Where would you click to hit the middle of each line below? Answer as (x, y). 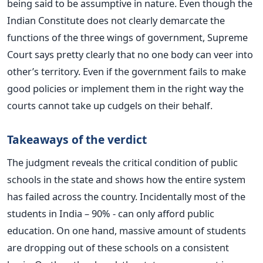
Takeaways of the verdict (77, 139)
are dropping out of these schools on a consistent (118, 247)
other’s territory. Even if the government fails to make (127, 71)
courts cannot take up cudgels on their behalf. (110, 105)
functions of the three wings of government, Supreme (127, 37)
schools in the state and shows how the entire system (126, 179)
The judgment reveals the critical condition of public (122, 162)
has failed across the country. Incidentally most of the (126, 196)
